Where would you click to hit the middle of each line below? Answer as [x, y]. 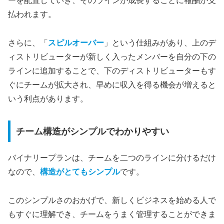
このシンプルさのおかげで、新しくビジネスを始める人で [112, 200]
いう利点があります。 [48, 98]
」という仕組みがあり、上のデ [160, 42]
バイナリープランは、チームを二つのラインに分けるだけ [112, 158]
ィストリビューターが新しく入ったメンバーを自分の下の [112, 56]
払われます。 [32, 14]
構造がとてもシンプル [80, 172]
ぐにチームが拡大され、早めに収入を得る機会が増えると [112, 84]
